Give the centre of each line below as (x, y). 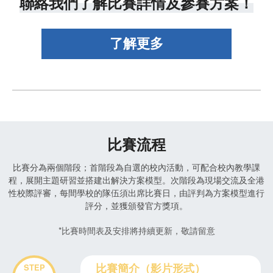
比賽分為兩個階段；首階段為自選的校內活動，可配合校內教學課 (136, 167)
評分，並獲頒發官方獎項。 (136, 205)
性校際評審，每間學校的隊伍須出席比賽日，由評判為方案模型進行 (136, 192)
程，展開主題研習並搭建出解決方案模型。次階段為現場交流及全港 (136, 179)
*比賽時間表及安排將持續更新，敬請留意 (136, 230)
